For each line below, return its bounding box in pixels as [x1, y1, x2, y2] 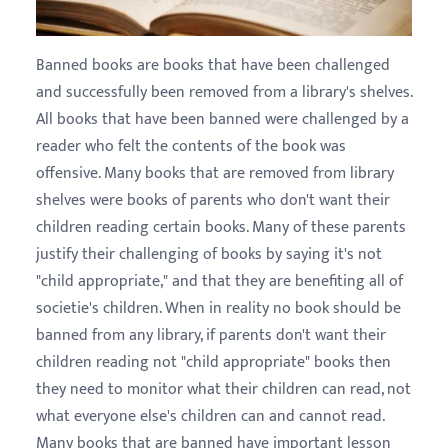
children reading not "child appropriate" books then [36, 348, 391, 376]
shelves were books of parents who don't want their [36, 186, 390, 214]
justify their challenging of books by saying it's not [36, 240, 382, 268]
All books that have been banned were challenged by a [36, 105, 409, 133]
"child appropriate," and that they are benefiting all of [36, 267, 403, 295]
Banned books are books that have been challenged [36, 51, 390, 79]
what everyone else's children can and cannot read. [36, 402, 384, 430]
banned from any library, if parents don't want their [36, 321, 386, 349]
